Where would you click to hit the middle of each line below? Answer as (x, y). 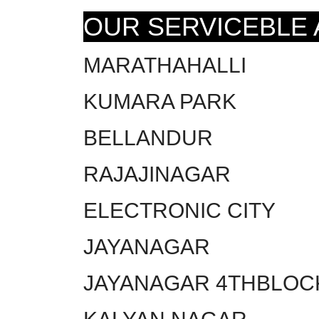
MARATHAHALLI (165, 65)
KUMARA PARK (160, 101)
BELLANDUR (148, 137)
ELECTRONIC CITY (179, 210)
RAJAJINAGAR (157, 174)
